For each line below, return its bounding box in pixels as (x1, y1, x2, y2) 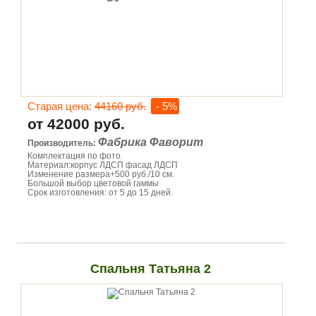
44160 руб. (95, 100, 146, 112)
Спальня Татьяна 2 (90, 262, 212, 276)
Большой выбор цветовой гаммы (28, 178, 159, 188)
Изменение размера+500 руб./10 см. (28, 169, 174, 179)
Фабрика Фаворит (98, 136, 203, 148)
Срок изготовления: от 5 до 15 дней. (28, 188, 173, 197)
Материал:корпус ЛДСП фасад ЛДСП (28, 160, 178, 170)
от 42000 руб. (28, 116, 125, 132)
